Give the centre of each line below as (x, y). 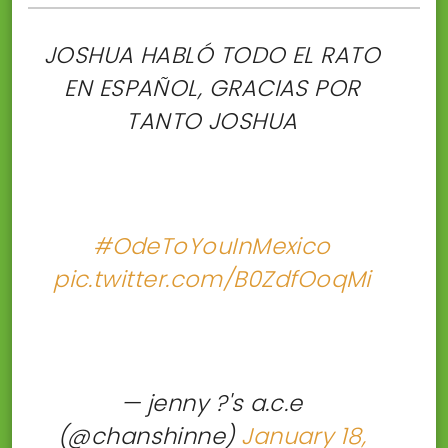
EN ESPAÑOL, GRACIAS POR (212, 87)
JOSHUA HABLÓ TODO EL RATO (212, 54)
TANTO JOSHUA (212, 120)
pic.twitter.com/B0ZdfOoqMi (212, 278)
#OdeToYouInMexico (212, 245)
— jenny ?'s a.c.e (212, 403)
